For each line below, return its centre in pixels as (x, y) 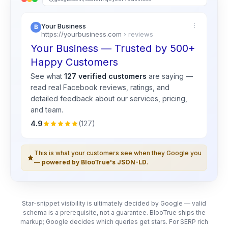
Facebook (80, 88)
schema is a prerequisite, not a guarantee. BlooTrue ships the (114, 212)
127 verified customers (105, 76)
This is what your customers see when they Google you (118, 153)
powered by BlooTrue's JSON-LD (94, 162)
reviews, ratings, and (133, 88)
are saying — (170, 76)
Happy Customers (74, 62)
